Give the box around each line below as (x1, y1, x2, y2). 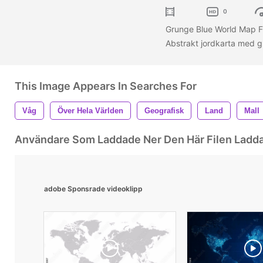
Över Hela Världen (58, 106, 123, 115)
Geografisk (144, 106, 184, 115)
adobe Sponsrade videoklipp (44, 184, 143, 193)
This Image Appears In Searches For (15, 79, 197, 92)
